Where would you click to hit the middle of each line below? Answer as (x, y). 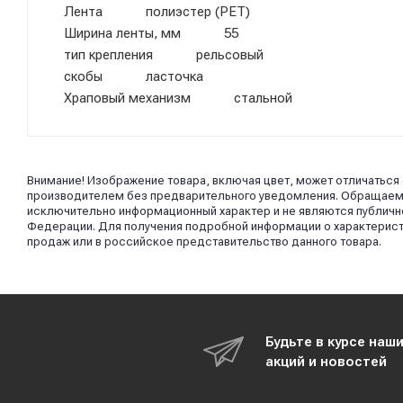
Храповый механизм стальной (178, 98)
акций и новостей (326, 362)
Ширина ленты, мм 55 (151, 33)
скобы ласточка (134, 76)
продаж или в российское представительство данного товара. (204, 242)
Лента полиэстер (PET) (157, 12)
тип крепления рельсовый (164, 55)
